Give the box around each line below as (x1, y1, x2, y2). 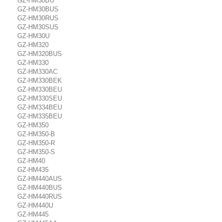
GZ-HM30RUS (17, 14, 58, 22)
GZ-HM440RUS (17, 193, 62, 200)
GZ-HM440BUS (17, 184, 62, 191)
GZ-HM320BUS (17, 50, 62, 57)
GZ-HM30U (17, 32, 50, 40)
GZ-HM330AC (17, 68, 57, 75)
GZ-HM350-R (17, 139, 55, 147)
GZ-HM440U (17, 202, 53, 209)
